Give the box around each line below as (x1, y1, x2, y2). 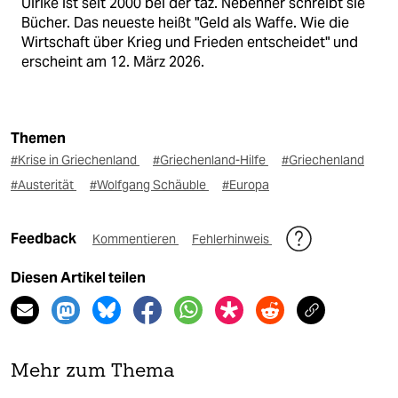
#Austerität (11, 177, 76, 194)
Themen (11, 130, 66, 147)
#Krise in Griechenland (11, 152, 139, 169)
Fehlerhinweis (192, 231, 272, 248)
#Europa (222, 177, 269, 194)
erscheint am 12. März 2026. (21, 52, 204, 72)
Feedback (11, 230, 79, 248)
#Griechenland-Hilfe (153, 152, 268, 169)
